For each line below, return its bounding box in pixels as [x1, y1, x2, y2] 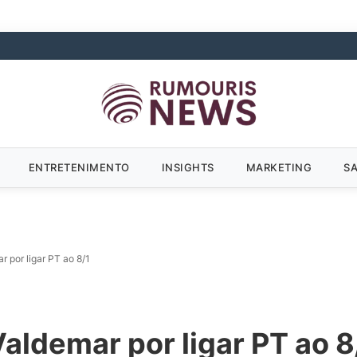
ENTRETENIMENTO [28, 160, 130, 174]
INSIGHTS [161, 160, 214, 174]
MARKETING [245, 160, 312, 174]
